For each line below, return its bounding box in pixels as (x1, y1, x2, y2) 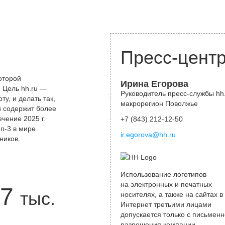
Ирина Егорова (121, 79, 188, 89)
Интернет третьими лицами (121, 200, 211, 208)
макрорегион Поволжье (121, 99, 198, 107)
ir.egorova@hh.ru (121, 131, 176, 139)
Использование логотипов (121, 170, 206, 178)
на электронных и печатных (121, 180, 212, 188)
